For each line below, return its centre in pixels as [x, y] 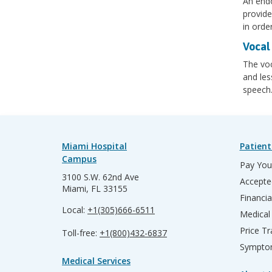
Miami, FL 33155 [95, 189]
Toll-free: [81, 233]
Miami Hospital [94, 146]
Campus [79, 159]
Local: [75, 210]
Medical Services [96, 261]
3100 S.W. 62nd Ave [100, 177]
